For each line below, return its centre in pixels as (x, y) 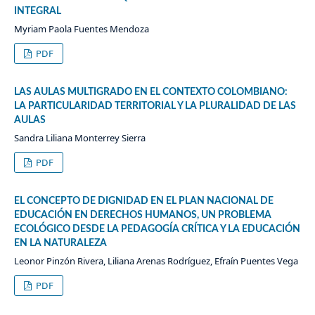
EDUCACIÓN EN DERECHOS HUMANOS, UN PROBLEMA (142, 215)
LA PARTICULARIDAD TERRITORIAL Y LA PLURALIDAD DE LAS (155, 106)
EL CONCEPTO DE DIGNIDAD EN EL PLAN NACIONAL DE (143, 201)
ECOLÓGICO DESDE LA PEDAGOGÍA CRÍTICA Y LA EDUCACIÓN (157, 229)
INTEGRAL (37, 11)
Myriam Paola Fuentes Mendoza (81, 28)
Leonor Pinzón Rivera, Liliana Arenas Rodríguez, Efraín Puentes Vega (156, 261)
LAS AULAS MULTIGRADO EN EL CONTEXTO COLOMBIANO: (150, 92)
